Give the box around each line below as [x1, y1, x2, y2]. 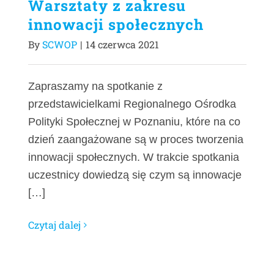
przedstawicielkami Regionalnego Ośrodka [28, 98, 236, 111]
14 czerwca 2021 [86, 38, 159, 51]
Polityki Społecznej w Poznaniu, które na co [28, 116, 240, 128]
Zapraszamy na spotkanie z [28, 80, 163, 93]
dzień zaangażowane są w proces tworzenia [28, 133, 243, 146]
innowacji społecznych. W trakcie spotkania [28, 151, 239, 164]
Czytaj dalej [28, 218, 81, 232]
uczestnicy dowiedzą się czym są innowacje [28, 169, 242, 182]
